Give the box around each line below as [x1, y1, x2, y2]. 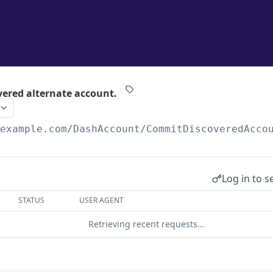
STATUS [18, 195, 45, 205]
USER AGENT [79, 195, 124, 205]
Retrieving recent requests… [88, 218, 204, 230]
